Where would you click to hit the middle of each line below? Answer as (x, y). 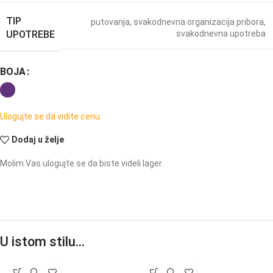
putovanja (110, 22)
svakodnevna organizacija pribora (199, 22)
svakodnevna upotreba (221, 34)
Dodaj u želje (38, 140)
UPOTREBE (30, 34)
